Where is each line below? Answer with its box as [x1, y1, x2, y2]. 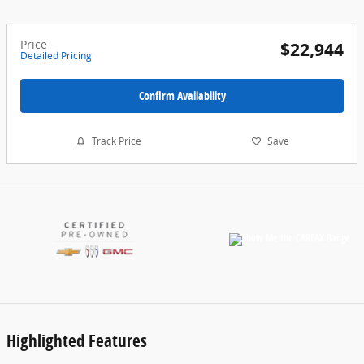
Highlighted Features [6, 329, 147, 353]
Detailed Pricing [20, 49, 92, 63]
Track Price [91, 134, 141, 149]
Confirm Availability [138, 88, 226, 104]
